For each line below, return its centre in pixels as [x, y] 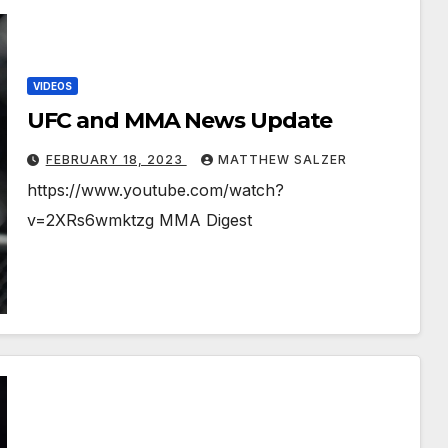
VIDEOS [52, 86]
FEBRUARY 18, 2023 [116, 160]
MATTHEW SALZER [282, 160]
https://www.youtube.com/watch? [155, 190]
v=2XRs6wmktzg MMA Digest [139, 220]
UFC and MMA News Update [179, 121]
